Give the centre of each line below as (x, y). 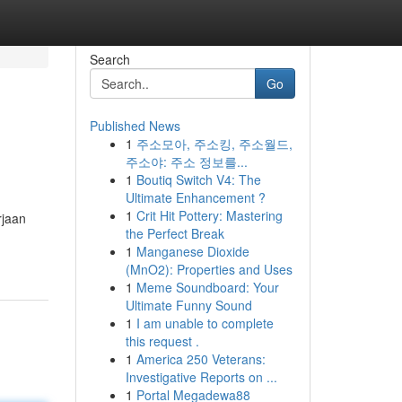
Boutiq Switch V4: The (198, 179)
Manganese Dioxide (192, 251)
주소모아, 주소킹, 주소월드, (214, 144)
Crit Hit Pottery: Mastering (209, 215)
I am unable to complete (205, 323)
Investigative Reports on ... (201, 377)
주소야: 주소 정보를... (186, 162)
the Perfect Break (175, 233)
